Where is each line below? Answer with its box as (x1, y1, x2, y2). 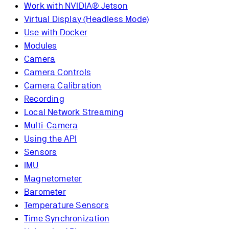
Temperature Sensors (24, 199, 109, 210)
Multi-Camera (24, 120, 78, 130)
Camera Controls (24, 66, 91, 77)
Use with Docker (24, 27, 87, 37)
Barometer (24, 186, 66, 197)
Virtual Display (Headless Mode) (24, 13, 149, 24)
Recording (24, 93, 64, 104)
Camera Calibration (24, 80, 102, 90)
